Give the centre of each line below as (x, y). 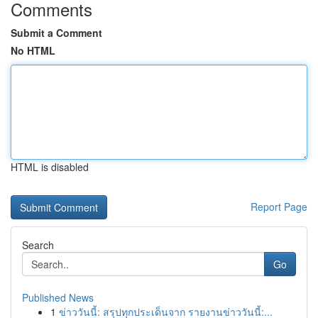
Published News (58, 297)
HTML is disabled (50, 167)
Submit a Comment (56, 33)
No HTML (33, 50)
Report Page (279, 207)
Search (38, 245)
